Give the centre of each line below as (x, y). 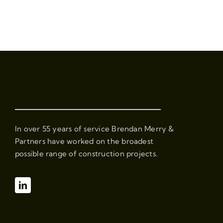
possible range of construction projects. (86, 154)
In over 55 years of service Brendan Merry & (94, 129)
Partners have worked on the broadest (84, 141)
